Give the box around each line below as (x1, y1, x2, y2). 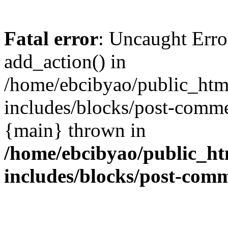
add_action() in (4, 50, 126, 72)
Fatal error (4, 27, 98, 49)
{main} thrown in (4, 119, 146, 141)
